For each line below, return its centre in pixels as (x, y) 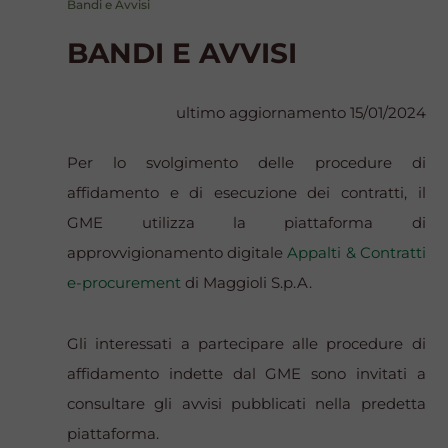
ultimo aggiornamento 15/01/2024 (300, 113)
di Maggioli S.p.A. (247, 283)
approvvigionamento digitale (177, 253)
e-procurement (124, 283)
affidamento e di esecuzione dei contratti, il (246, 193)
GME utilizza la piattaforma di (246, 223)
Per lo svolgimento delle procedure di (246, 163)
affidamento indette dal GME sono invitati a (246, 374)
